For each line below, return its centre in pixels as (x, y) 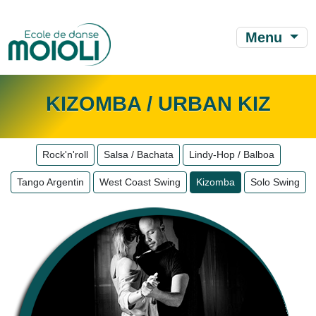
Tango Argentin (50, 182)
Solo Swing (275, 182)
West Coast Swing (140, 182)
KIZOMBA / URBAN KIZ (158, 104)
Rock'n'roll (65, 154)
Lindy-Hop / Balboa (231, 154)
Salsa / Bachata (138, 154)
